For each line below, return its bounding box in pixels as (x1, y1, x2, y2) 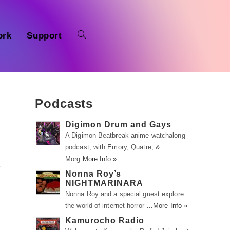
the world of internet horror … (65, 202, 154, 209)
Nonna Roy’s (65, 169, 121, 178)
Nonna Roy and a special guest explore (65, 190, 184, 198)
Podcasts (35, 97, 93, 110)
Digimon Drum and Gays (65, 120, 171, 129)
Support (27, 31, 62, 41)
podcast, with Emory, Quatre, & (65, 143, 161, 151)
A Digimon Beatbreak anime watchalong (65, 131, 185, 139)
